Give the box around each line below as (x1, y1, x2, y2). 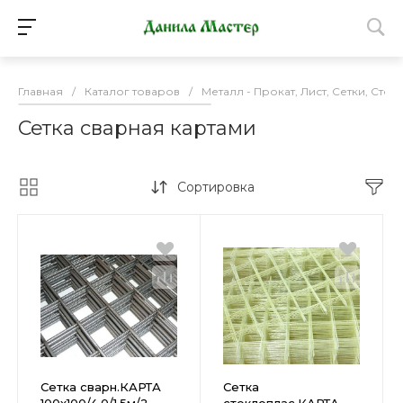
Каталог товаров (85, 85, 180, 98)
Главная (18, 85, 63, 98)
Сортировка (176, 179, 255, 195)
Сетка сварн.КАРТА (40, 380, 161, 394)
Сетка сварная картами (18, 116, 256, 140)
